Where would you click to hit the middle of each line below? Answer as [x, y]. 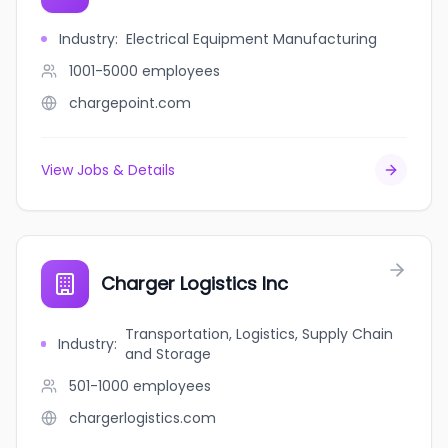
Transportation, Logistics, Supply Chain [258, 334]
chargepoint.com [130, 103]
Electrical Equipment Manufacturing [251, 39]
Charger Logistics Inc [194, 283]
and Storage [167, 354]
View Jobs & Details [108, 170]
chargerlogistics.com [142, 418]
